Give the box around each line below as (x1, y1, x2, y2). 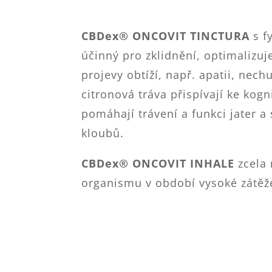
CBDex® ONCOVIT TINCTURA (81, 28, 250, 43)
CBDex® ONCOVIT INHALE (81, 155, 235, 171)
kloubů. (81, 125, 124, 140)
